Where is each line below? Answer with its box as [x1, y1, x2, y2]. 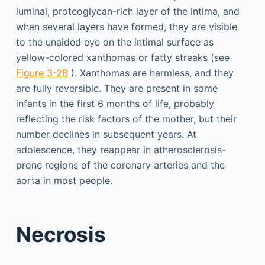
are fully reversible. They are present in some [15, 82, 218, 94]
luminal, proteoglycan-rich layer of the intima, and [15, 5, 240, 17]
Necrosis [15, 222, 106, 247]
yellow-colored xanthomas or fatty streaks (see [15, 51, 230, 63]
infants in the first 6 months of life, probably [15, 97, 214, 109]
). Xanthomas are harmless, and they [67, 66, 234, 79]
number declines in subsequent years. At [15, 128, 196, 140]
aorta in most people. [15, 174, 112, 186]
